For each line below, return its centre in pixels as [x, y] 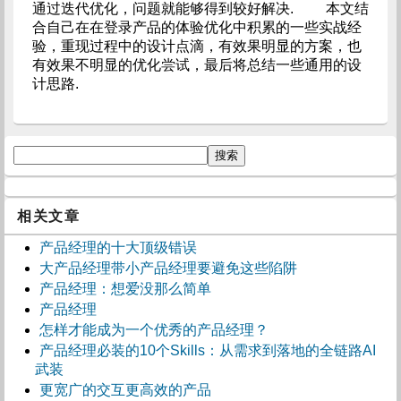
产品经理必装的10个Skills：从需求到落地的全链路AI [208, 350]
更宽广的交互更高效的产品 [125, 390]
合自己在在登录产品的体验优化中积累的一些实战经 [196, 27]
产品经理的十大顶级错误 [118, 247]
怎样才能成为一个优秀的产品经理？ [154, 330]
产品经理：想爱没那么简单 [125, 289]
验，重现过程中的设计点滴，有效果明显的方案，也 [196, 46]
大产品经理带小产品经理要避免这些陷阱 [168, 268]
